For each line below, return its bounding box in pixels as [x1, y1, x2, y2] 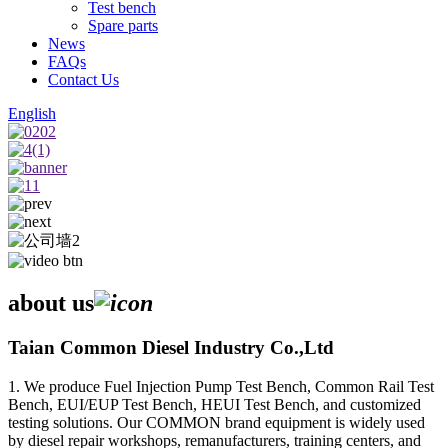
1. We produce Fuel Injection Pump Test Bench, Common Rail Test [8, 377, 434, 395]
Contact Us [48, 71, 119, 88]
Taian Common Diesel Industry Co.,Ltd [8, 336, 334, 358]
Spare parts [88, 17, 158, 34]
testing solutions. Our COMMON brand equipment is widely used [8, 413, 425, 431]
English [8, 105, 56, 122]
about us [8, 289, 94, 316]
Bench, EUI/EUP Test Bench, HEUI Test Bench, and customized [8, 395, 421, 413]
